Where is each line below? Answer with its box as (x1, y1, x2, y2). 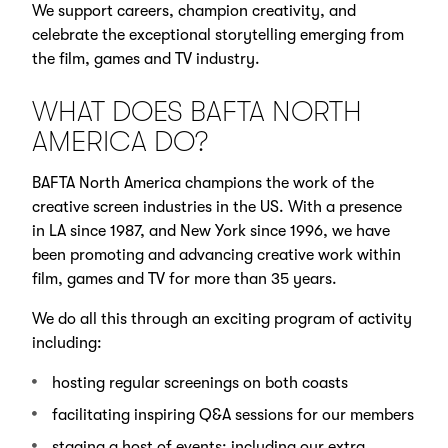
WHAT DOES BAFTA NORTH (31, 96, 362, 129)
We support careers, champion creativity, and (31, 2, 356, 21)
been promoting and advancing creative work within (31, 246, 401, 265)
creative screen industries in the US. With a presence (31, 198, 402, 217)
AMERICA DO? (31, 126, 208, 159)
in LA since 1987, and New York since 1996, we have (31, 222, 390, 241)
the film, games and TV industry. (31, 50, 260, 69)
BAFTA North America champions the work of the (31, 174, 374, 193)
